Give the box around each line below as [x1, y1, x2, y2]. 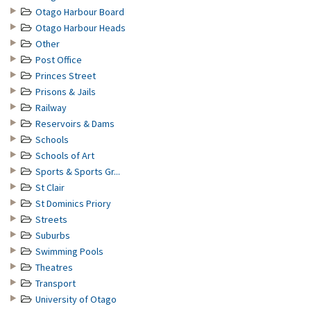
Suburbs [35, 229, 70, 242]
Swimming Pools [35, 245, 103, 258]
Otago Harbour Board [35, 6, 124, 18]
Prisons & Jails [35, 85, 96, 98]
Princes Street [35, 69, 96, 82]
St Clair [35, 181, 65, 194]
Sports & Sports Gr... [35, 165, 120, 178]
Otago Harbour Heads [35, 22, 126, 34]
